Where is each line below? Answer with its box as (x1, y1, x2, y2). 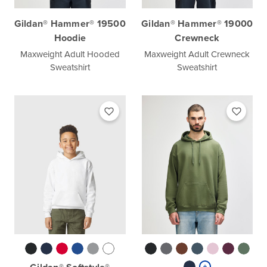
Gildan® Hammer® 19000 (141, 17, 253, 31)
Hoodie (54, 31, 86, 45)
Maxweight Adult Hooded (20, 48, 120, 61)
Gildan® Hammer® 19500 (14, 17, 126, 31)
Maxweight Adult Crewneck (144, 48, 250, 61)
